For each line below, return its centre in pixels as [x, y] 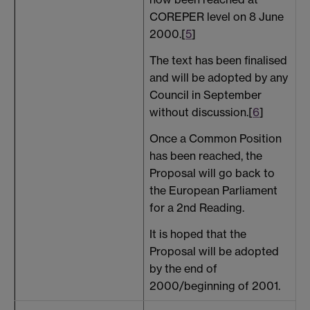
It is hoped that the [198, 234]
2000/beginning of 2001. [215, 285]
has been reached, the [206, 155]
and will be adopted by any [219, 78]
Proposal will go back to [212, 173]
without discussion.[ [201, 112]
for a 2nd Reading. [197, 207]
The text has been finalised [218, 61]
